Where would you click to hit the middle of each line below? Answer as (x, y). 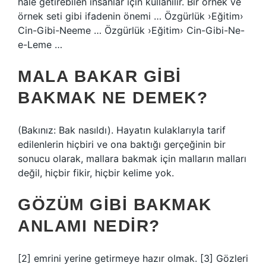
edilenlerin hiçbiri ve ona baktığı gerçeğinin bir (122, 144)
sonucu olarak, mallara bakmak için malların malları (132, 159)
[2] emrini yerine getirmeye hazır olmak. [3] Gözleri (133, 258)
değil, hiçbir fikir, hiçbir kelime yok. (96, 173)
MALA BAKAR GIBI (100, 76)
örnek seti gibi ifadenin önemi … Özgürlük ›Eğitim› (131, 16)
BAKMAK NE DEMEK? (113, 98)
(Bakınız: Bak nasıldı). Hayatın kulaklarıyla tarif (122, 130)
